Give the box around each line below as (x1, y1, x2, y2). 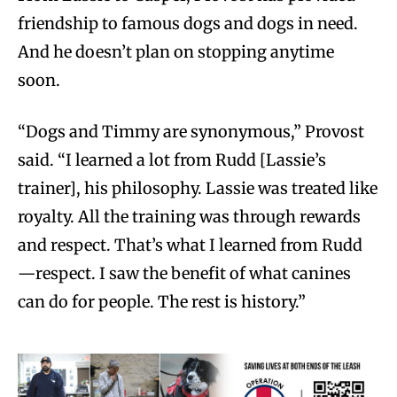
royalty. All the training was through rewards (18, 206, 361, 228)
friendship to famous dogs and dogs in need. (18, 13, 358, 35)
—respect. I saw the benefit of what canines (18, 263, 351, 284)
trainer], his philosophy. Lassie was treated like (18, 178, 378, 199)
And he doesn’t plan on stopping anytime (18, 42, 334, 63)
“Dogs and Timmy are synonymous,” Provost (18, 121, 364, 143)
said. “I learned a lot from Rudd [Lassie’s (18, 150, 326, 171)
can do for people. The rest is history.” (18, 292, 306, 313)
